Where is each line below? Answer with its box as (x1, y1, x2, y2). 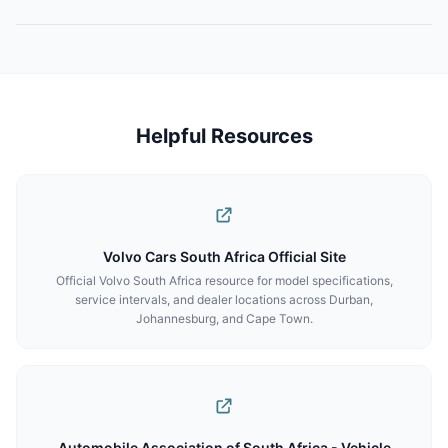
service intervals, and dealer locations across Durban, (75, 292, 373, 307)
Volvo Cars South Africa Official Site (102, 248, 346, 265)
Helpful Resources (135, 124, 313, 148)
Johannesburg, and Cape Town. (135, 311, 313, 326)
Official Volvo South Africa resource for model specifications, (55, 273, 393, 288)
